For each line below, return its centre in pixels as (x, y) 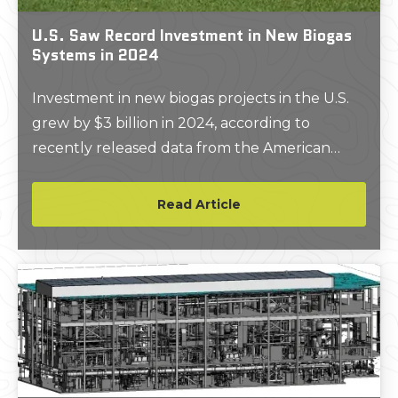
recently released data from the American (181, 148)
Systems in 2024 (96, 55)
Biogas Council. (85, 173)
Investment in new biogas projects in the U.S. (191, 98)
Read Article (199, 204)
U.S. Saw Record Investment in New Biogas (192, 35)
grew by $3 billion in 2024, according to (171, 123)
